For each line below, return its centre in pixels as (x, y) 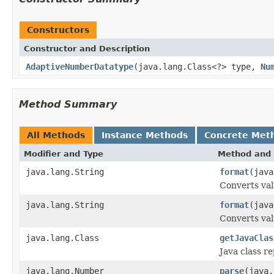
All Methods (56, 135)
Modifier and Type (64, 154)
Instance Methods (145, 135)
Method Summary (68, 104)
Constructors (58, 30)
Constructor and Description (87, 48)
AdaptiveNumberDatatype (80, 66)
